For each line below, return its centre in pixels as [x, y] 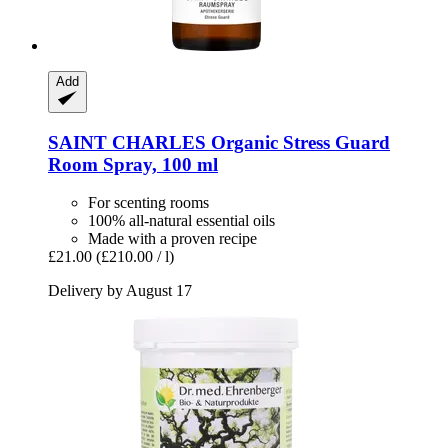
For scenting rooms [148, 203]
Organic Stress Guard [298, 142]
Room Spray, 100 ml [133, 164]
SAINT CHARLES [127, 142]
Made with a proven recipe [172, 239]
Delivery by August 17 [120, 291]
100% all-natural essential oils [181, 221]
